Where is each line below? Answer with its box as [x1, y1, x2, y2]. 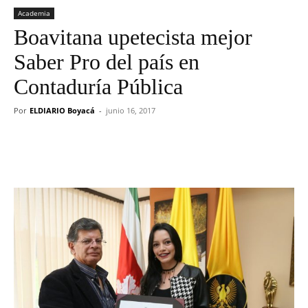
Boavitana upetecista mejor [14, 25, 252, 49]
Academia [18, 8, 50, 18]
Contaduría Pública [14, 74, 183, 99]
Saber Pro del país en [14, 49, 199, 74]
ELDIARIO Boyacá [30, 105, 95, 115]
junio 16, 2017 [106, 105, 155, 115]
